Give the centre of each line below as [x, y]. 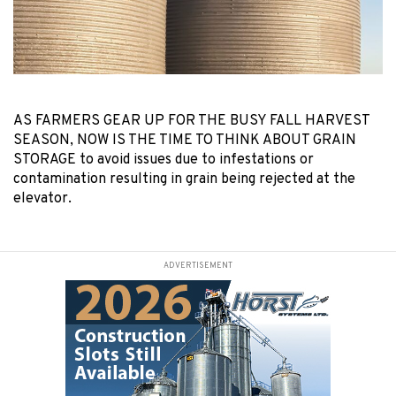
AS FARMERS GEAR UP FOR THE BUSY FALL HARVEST [191, 122]
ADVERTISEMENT [198, 266]
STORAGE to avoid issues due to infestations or [164, 160]
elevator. [42, 199]
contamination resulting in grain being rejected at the [184, 180]
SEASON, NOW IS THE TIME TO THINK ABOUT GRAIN [185, 141]
